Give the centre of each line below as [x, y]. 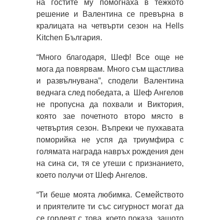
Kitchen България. [69, 38]
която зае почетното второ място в [110, 116]
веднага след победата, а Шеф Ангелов [110, 93]
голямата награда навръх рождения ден [110, 152]
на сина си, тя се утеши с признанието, [110, 164]
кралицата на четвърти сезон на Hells [110, 26]
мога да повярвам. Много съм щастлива [110, 69]
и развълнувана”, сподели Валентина [110, 81]
